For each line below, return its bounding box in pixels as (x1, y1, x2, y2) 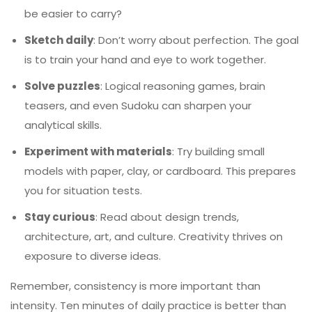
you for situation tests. (24, 182, 142, 198)
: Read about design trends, (95, 209, 239, 224)
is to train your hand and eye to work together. (24, 52, 266, 67)
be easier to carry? (24, 6, 122, 21)
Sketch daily (24, 32, 93, 47)
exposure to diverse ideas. (24, 248, 161, 263)
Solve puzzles (24, 78, 100, 93)
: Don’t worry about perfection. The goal (93, 32, 299, 47)
